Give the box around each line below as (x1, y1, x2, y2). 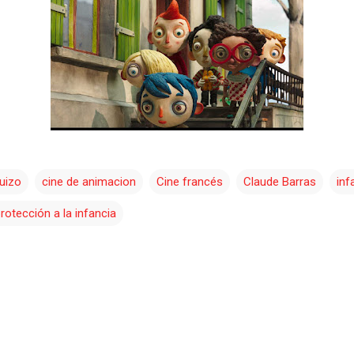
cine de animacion (42, 174, 136, 189)
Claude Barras (243, 174, 316, 189)
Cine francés (156, 174, 223, 189)
